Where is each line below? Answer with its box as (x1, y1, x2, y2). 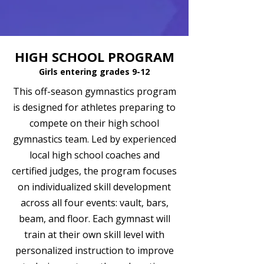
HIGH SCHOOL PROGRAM (14, 48, 174, 65)
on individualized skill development (18, 180, 171, 193)
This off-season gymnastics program (12, 85, 176, 98)
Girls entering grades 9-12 (39, 66, 150, 77)
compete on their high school (29, 117, 159, 130)
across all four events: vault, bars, (20, 196, 169, 209)
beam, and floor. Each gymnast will (18, 212, 170, 225)
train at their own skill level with (24, 228, 164, 241)
